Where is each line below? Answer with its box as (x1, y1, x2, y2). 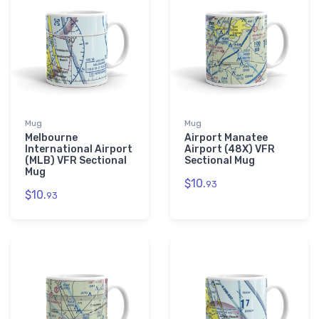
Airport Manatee (184, 132, 268, 145)
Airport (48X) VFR (184, 143, 275, 156)
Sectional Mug (184, 155, 255, 167)
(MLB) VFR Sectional (25, 155, 127, 167)
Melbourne (25, 132, 78, 145)
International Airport (25, 143, 132, 156)
